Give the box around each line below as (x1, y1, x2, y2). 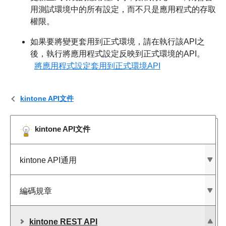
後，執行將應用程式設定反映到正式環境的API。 (30, 49, 205, 58)
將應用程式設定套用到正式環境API (34, 61, 160, 70)
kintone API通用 (20, 155, 77, 164)
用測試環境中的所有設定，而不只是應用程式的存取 (30, 5, 216, 14)
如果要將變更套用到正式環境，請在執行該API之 (30, 37, 205, 46)
